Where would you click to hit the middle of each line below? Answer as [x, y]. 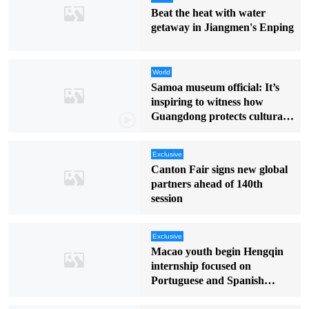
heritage [170, 131]
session [167, 198]
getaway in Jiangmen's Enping [222, 27]
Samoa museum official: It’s [215, 88]
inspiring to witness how [207, 102]
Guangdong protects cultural [218, 117]
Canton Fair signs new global [219, 169]
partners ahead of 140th [207, 183]
